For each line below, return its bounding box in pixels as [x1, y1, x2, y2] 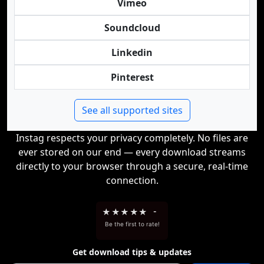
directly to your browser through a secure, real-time [16, 160, 248, 173]
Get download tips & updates [72, 246, 192, 258]
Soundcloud [104, 21, 160, 34]
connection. [105, 174, 159, 187]
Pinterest [110, 71, 154, 84]
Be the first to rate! [104, 220, 160, 227]
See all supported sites [81, 104, 183, 117]
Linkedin [111, 46, 153, 59]
